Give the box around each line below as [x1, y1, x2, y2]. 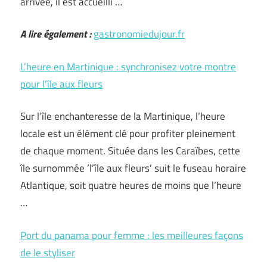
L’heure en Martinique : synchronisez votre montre [20, 58, 236, 74]
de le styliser [20, 244, 75, 260]
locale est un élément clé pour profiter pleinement [20, 126, 235, 141]
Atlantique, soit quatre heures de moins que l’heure [20, 178, 241, 193]
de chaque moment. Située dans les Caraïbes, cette [20, 143, 240, 159]
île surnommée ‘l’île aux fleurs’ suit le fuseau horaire [20, 160, 246, 176]
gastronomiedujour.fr [94, 26, 185, 42]
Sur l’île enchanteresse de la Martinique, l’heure [20, 108, 225, 124]
